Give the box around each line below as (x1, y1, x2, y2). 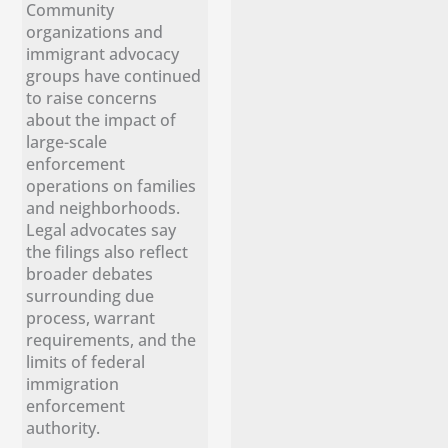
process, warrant (26, 306, 156, 330)
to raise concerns (26, 86, 158, 110)
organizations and (26, 20, 164, 44)
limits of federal (26, 350, 146, 374)
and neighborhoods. (26, 196, 181, 220)
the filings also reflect (26, 240, 189, 264)
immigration (26, 372, 120, 396)
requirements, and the (26, 328, 197, 352)
